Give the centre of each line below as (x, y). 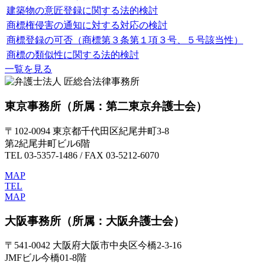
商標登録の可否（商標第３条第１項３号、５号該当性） (125, 40)
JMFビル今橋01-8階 (46, 258)
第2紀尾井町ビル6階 (47, 143)
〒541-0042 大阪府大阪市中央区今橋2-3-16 (93, 245)
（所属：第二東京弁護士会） (134, 106)
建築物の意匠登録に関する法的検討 (82, 10)
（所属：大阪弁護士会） (123, 221)
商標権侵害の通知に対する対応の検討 (87, 25)
